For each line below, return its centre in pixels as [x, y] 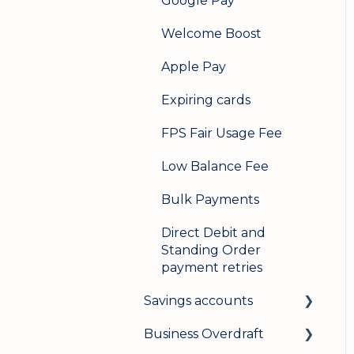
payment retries [212, 267]
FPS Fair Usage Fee [222, 133]
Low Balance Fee [215, 166]
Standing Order [211, 250]
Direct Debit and [213, 232]
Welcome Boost [211, 33]
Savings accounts [198, 300]
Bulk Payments [210, 199]
